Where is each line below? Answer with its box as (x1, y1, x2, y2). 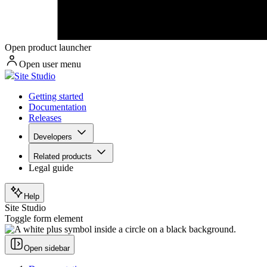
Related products (33, 152, 92, 162)
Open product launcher (5, 42, 91, 53)
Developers (33, 132, 72, 142)
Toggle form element (5, 213, 83, 224)
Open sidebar (24, 244, 70, 253)
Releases (29, 113, 61, 123)
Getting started (29, 91, 83, 102)
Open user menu (19, 59, 81, 70)
